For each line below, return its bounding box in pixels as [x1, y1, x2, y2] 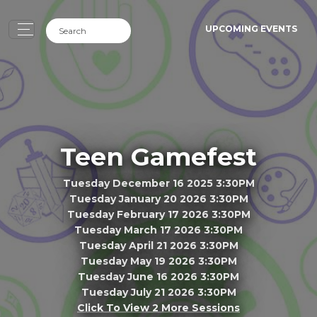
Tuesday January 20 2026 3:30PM [69, 192, 248, 205]
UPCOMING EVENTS [205, 23, 297, 34]
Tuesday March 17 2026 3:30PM [74, 223, 243, 236]
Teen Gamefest [60, 141, 257, 172]
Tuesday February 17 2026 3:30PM [67, 207, 250, 221]
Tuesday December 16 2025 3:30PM [62, 176, 255, 190]
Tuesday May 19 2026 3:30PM [80, 254, 237, 267]
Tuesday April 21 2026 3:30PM [79, 238, 238, 252]
